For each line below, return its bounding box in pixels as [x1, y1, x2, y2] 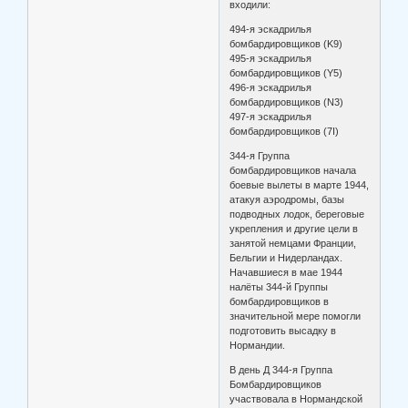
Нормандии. [229, 340, 286, 352]
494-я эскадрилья [229, 24, 312, 36]
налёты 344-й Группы [229, 281, 329, 293]
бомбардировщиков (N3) [229, 97, 344, 108]
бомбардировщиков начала [229, 165, 357, 177]
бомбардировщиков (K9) [229, 38, 343, 50]
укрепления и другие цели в [229, 223, 359, 235]
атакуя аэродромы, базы [229, 194, 345, 206]
